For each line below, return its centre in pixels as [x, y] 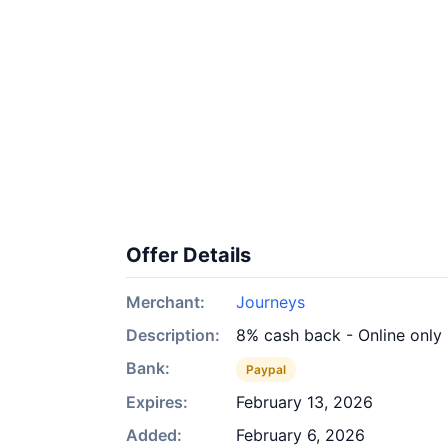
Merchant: [165, 302]
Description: [173, 335]
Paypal [266, 369]
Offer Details [188, 255]
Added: [154, 435]
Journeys [270, 302]
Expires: [157, 402]
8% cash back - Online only [339, 335]
